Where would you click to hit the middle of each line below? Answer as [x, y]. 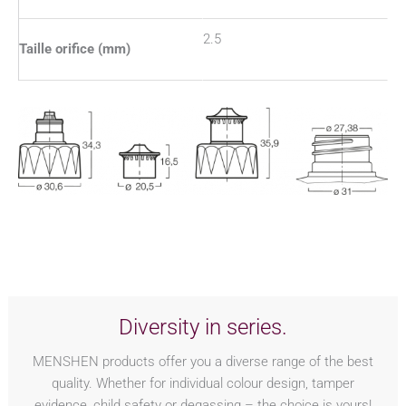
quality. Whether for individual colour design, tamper [203, 384]
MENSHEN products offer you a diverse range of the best [203, 362]
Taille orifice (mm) [75, 48]
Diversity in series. [203, 327]
